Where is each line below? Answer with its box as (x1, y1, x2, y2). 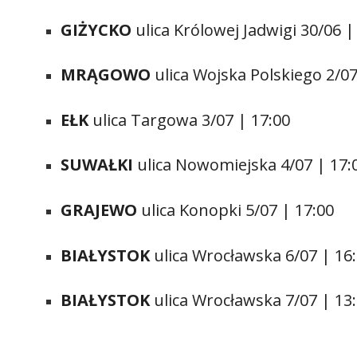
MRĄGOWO (61, 64, 151, 86)
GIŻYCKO (61, 18, 132, 41)
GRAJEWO (61, 198, 138, 221)
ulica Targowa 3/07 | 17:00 (88, 108, 291, 131)
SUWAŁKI (61, 154, 134, 176)
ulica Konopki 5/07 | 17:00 (137, 198, 335, 221)
